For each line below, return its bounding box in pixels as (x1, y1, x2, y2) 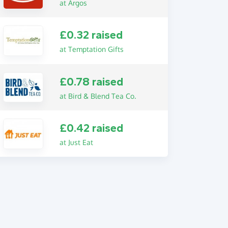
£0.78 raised (59, 75, 123, 89)
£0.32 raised (59, 28, 123, 42)
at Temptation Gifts (59, 45, 124, 54)
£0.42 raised (59, 122, 123, 135)
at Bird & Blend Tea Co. (59, 91, 136, 100)
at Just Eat (59, 138, 93, 147)
